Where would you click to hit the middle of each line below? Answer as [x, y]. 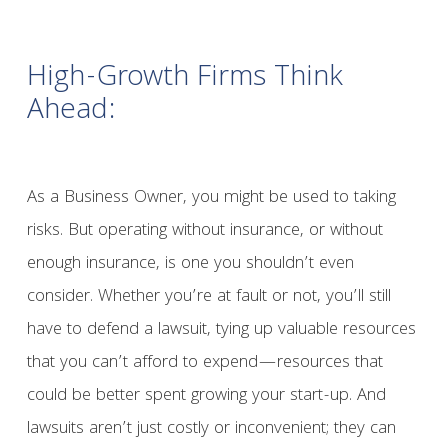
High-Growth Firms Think [184, 79]
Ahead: [70, 112]
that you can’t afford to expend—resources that [204, 364]
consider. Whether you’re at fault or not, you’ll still [208, 298]
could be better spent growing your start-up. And [206, 397]
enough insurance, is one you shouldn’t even [190, 265]
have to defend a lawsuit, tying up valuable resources [221, 331]
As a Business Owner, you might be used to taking [211, 199]
